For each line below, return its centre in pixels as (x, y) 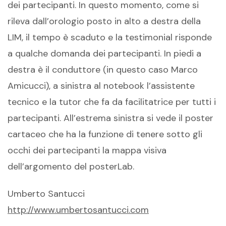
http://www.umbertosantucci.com (78, 210)
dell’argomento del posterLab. (71, 166)
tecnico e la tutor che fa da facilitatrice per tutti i (112, 102)
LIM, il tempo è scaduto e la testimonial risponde (110, 37)
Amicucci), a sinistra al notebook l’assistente (101, 86)
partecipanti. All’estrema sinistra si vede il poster (110, 118)
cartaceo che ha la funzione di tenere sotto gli (105, 134)
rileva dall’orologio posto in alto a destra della (104, 21)
